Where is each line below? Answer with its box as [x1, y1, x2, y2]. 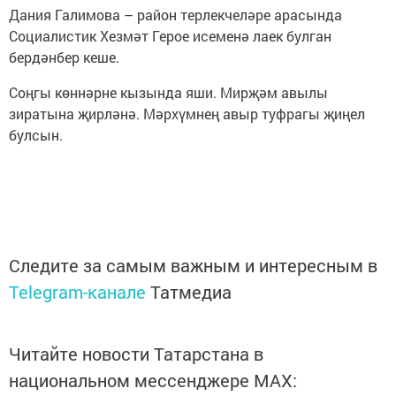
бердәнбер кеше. [9, 47, 119, 66]
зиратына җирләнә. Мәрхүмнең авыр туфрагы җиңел [9, 103, 365, 123]
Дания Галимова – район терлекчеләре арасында [9, 4, 342, 24]
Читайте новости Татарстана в [9, 341, 263, 365]
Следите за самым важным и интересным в [9, 253, 377, 277]
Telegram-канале [9, 279, 146, 303]
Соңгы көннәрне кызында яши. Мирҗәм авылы [9, 82, 328, 102]
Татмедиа [150, 279, 232, 303]
